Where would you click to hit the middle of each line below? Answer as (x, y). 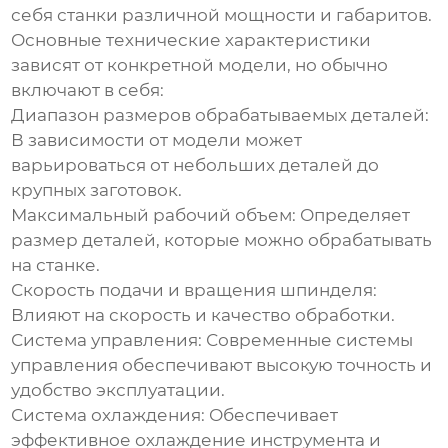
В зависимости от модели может (157, 140)
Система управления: (107, 340)
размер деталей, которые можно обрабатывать (222, 240)
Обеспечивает (272, 415)
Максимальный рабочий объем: (154, 215)
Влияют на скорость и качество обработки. (203, 315)
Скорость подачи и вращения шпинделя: (194, 290)
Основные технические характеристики (191, 40)
